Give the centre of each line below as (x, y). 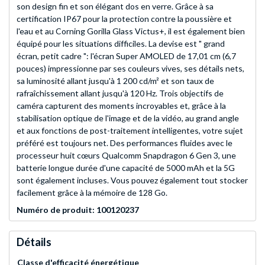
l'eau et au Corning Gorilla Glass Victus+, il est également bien (131, 31)
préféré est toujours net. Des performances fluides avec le (125, 143)
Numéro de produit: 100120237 (78, 209)
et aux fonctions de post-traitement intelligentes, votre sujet (130, 130)
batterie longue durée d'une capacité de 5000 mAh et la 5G (126, 167)
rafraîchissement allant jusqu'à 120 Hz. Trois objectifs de (120, 93)
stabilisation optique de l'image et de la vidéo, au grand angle (128, 118)
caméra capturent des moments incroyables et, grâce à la (121, 105)
